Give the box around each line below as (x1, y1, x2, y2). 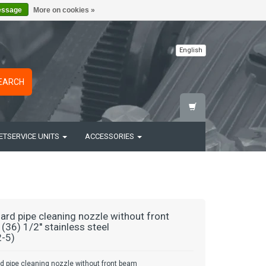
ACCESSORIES (85, 132, 136, 141)
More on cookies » (33, 6, 95, 14)
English (179, 46, 202, 54)
